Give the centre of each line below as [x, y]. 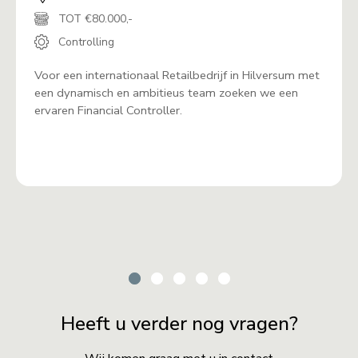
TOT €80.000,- [94, 18]
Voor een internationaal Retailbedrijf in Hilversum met [177, 75]
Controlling [85, 42]
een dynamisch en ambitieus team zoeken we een [166, 92]
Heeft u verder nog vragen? [179, 323]
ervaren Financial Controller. [108, 110]
